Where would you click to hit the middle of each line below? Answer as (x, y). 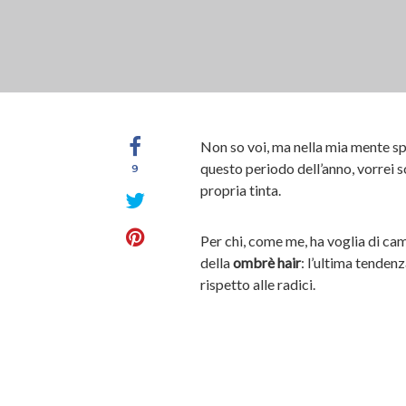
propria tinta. (241, 190)
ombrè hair (267, 262)
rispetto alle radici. (258, 284)
